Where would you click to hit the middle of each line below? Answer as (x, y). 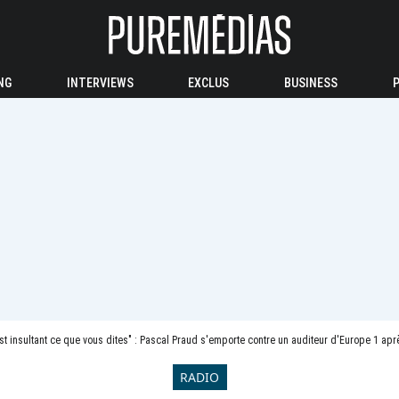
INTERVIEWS (100, 83)
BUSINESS (311, 83)
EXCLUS (209, 83)
